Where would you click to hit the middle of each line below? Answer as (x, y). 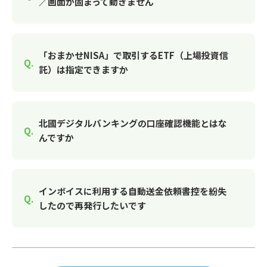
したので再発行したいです (92, 205)
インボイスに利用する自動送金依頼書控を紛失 (133, 191)
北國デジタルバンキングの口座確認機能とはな (133, 123)
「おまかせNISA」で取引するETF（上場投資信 (133, 55)
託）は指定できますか (83, 69)
